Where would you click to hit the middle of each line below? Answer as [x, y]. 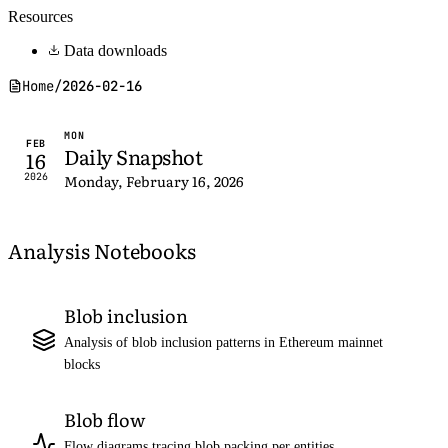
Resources [40, 16]
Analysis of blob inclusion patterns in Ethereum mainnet [223, 342]
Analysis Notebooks [102, 250]
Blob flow [104, 419]
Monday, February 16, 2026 [154, 181]
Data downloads [115, 50]
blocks [82, 364]
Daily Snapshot [133, 156]
